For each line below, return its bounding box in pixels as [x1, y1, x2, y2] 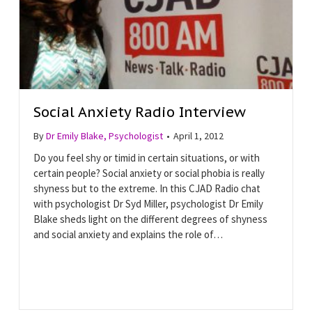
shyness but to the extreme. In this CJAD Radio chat [33, 181, 260, 195]
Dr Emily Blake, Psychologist [45, 129, 163, 142]
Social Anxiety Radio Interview [33, 102, 246, 121]
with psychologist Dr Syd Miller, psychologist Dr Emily [33, 196, 263, 210]
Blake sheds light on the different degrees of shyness [33, 212, 267, 226]
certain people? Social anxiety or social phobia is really [33, 166, 265, 180]
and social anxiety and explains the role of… [33, 227, 223, 241]
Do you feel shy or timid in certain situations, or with [33, 150, 260, 164]
